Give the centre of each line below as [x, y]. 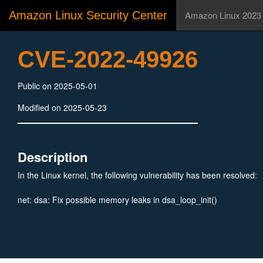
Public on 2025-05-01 [58, 86]
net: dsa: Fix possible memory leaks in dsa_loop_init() [117, 200]
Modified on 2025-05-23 [62, 107]
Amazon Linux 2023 [223, 15]
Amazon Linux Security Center [88, 15]
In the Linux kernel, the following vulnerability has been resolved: [137, 175]
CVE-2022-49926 [108, 59]
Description [53, 157]
